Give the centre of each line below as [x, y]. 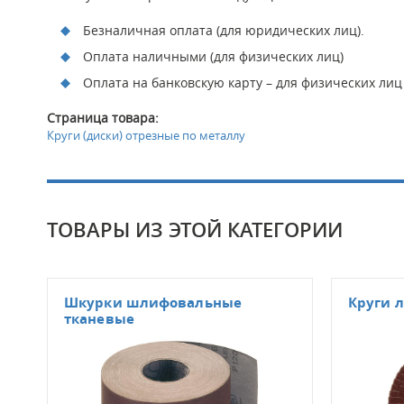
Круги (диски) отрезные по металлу [146, 135]
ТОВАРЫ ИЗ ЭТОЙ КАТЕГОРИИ [195, 230]
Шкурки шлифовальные [153, 302]
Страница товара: [103, 117]
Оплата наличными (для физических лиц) [213, 56]
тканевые [99, 318]
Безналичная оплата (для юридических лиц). [224, 30]
